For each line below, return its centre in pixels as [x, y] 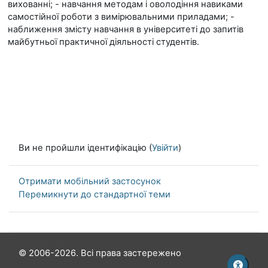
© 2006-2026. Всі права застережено [100, 253]
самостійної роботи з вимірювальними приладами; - [121, 17]
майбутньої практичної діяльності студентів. [103, 42]
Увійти [165, 148]
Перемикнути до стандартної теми [95, 195]
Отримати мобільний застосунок [90, 181]
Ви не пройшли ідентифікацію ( [85, 148]
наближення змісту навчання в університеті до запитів [126, 29]
